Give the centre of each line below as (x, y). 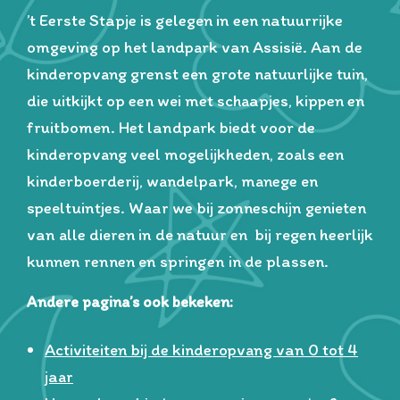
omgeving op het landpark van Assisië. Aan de (195, 47)
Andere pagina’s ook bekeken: (130, 302)
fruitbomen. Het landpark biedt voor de (171, 127)
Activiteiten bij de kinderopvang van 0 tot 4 (201, 350)
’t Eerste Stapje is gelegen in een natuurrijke (185, 20)
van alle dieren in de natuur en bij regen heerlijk (200, 234)
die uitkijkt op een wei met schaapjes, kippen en (196, 100)
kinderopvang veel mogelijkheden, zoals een (185, 154)
